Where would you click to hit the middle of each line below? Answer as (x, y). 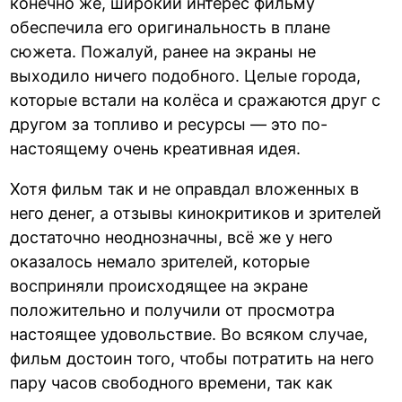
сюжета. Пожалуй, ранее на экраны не (163, 51)
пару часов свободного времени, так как (172, 382)
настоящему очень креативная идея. (156, 148)
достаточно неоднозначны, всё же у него (172, 237)
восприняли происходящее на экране (159, 285)
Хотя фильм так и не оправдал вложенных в (185, 188)
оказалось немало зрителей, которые (160, 261)
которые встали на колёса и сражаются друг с (196, 100)
